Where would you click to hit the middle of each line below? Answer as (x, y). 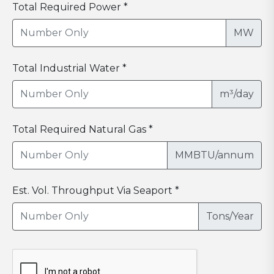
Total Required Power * (70, 7)
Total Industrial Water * (69, 68)
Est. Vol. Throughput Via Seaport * (96, 191)
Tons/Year (230, 217)
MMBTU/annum (214, 155)
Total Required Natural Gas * (83, 130)
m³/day (237, 94)
